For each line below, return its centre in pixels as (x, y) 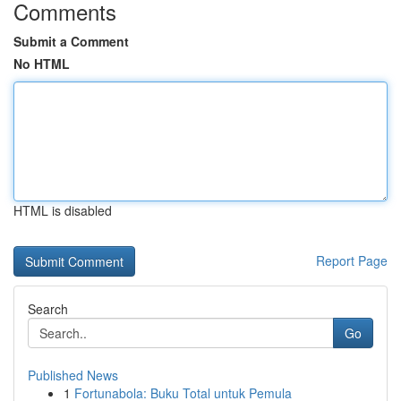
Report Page (352, 260)
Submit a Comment (71, 41)
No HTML (42, 64)
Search (48, 309)
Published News (73, 375)
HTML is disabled (63, 210)
